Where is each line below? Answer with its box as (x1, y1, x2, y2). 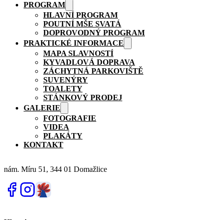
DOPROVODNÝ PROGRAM (43, 28, 145, 37)
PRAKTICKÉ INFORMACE (24, 39, 124, 47)
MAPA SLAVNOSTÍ (43, 49, 113, 57)
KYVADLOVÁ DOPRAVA (43, 58, 135, 66)
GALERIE (24, 104, 60, 112)
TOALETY (43, 84, 82, 93)
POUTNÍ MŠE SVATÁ (43, 20, 121, 28)
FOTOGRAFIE (43, 114, 96, 122)
